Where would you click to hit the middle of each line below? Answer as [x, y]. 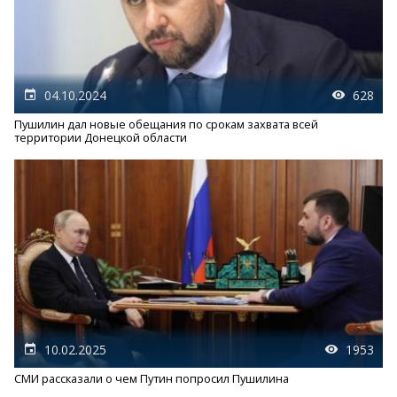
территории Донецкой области [101, 137]
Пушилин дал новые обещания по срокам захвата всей [166, 124]
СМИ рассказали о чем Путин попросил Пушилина [152, 378]
